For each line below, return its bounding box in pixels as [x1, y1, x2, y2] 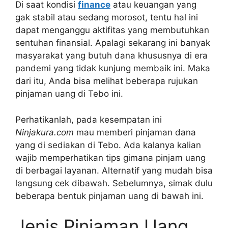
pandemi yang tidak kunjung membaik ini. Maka [15, 63, 210, 74]
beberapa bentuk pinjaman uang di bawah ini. [15, 190, 204, 201]
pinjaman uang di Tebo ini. [15, 89, 123, 99]
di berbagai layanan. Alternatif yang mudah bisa [15, 165, 213, 176]
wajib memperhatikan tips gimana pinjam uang [15, 152, 206, 163]
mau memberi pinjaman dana [74, 127, 196, 137]
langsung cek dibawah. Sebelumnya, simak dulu [15, 178, 213, 188]
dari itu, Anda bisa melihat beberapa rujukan [15, 76, 198, 87]
